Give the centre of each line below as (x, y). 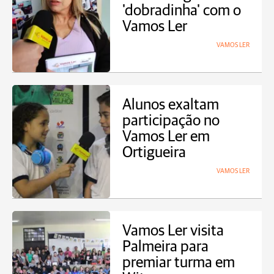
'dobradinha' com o (182, 11)
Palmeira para (165, 247)
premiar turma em (179, 263)
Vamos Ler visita (173, 231)
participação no (171, 121)
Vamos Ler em (166, 137)
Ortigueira (154, 153)
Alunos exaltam (171, 105)
